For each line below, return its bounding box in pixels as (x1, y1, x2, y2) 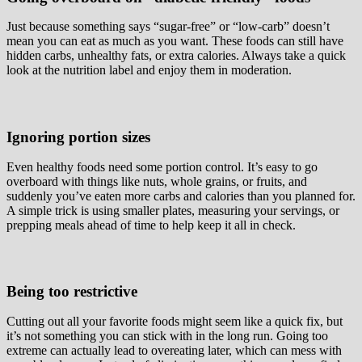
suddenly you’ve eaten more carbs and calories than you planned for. (6, 188, 356, 203)
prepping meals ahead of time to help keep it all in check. (6, 217, 296, 232)
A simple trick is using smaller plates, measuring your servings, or (6, 203, 339, 217)
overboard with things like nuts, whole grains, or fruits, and (6, 174, 307, 188)
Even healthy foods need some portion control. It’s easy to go (6, 159, 318, 174)
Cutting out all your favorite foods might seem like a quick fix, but (6, 314, 343, 329)
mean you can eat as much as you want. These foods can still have (6, 34, 343, 48)
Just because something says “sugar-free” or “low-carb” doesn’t (6, 19, 330, 34)
